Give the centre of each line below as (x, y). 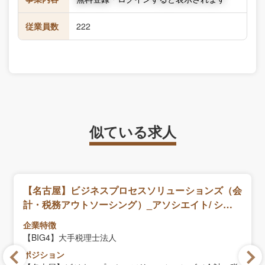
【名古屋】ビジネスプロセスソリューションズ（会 (132, 190)
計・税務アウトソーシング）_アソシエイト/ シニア (132, 204)
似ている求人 (132, 131)
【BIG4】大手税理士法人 (70, 237)
